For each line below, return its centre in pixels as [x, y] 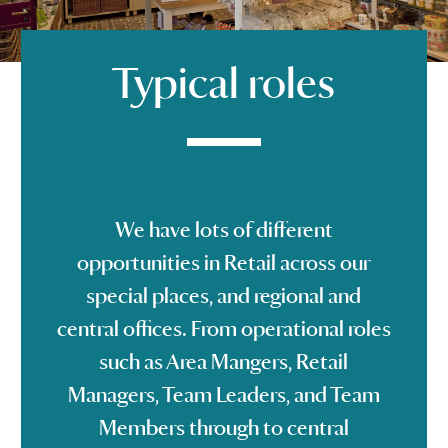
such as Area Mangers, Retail [224, 362]
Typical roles [224, 83]
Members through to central [223, 428]
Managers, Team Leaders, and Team [223, 395]
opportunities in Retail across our [224, 263]
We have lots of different [223, 230]
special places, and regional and [224, 296]
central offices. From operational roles [223, 329]
